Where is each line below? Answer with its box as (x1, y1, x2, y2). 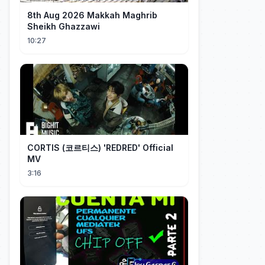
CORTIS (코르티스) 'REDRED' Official (27, 143, 173, 153)
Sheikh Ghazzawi (27, 21, 100, 31)
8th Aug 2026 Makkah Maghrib (27, 10, 157, 20)
